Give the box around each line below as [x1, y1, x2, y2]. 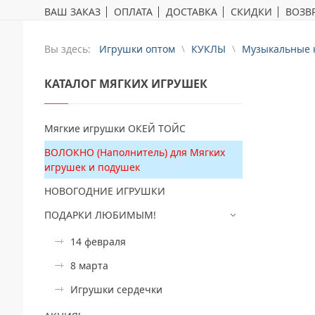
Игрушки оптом [99, 41, 175, 56]
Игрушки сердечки [70, 282, 162, 296]
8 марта [70, 258, 108, 272]
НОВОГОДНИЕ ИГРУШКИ [44, 184, 165, 198]
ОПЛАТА [114, 4, 153, 18]
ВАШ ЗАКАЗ [44, 4, 101, 18]
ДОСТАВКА [166, 4, 217, 18]
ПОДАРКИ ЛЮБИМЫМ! [44, 207, 156, 221]
